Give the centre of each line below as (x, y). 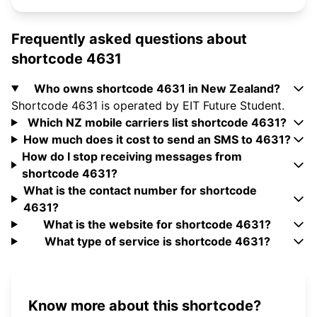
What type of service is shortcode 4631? (157, 242)
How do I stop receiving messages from (132, 157)
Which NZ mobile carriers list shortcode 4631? (157, 123)
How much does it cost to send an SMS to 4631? (157, 140)
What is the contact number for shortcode (140, 191)
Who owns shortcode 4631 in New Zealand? (157, 89)
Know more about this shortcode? (145, 305)
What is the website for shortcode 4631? (157, 225)
